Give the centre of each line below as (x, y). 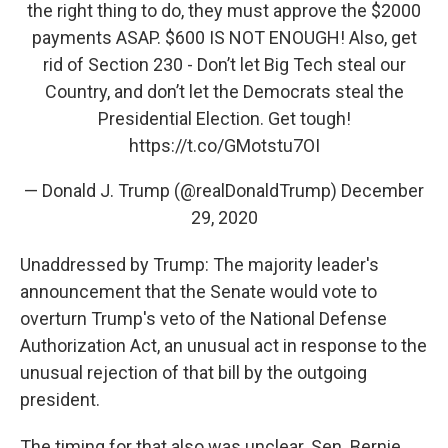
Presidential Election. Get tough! (224, 119)
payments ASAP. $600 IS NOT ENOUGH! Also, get (224, 38)
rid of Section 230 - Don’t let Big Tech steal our (224, 65)
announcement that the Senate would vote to (198, 292)
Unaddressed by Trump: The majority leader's (199, 265)
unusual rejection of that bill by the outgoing (193, 373)
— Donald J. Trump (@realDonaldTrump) (182, 191)
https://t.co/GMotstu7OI (224, 146)
